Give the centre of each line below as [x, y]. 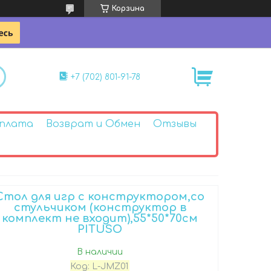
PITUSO [100, 229]
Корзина [128, 8]
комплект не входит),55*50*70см [100, 218]
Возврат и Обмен [93, 124]
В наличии [100, 252]
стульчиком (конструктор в [100, 207]
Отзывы [175, 124]
